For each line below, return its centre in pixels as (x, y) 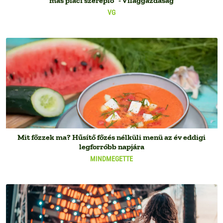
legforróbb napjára (111, 146)
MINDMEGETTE (111, 159)
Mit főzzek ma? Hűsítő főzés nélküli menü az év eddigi (111, 137)
